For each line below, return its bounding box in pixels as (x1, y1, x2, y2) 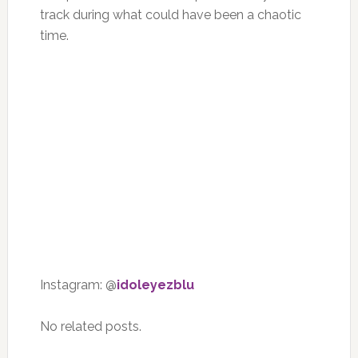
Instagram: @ (39, 276, 117, 292)
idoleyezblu (116, 276, 194, 292)
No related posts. (39, 318, 141, 334)
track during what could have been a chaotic (39, 6, 301, 22)
